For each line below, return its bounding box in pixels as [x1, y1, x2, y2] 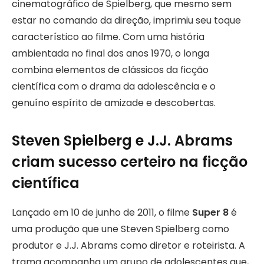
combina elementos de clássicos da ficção [12, 62, 209, 77]
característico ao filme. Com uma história [12, 29, 204, 44]
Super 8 [192, 206, 229, 220]
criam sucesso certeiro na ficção [12, 152, 247, 172]
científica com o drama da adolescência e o [12, 79, 216, 93]
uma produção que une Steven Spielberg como [12, 222, 229, 236]
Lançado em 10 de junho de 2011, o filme [12, 206, 192, 220]
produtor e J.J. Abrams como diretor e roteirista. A [12, 239, 245, 253]
